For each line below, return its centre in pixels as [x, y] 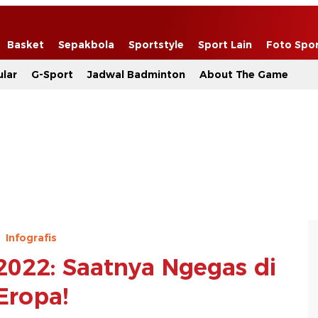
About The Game [244, 75]
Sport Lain [225, 45]
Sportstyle [156, 45]
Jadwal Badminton [136, 75]
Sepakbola [86, 45]
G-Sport [52, 75]
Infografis [31, 237]
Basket [26, 45]
